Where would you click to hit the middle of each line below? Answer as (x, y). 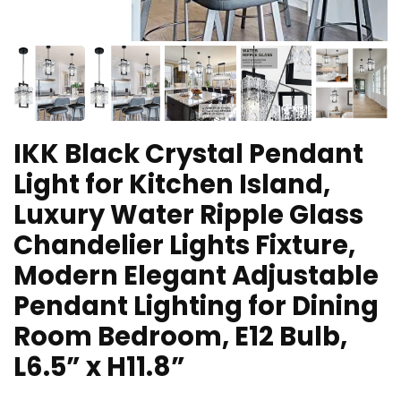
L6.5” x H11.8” (99, 367)
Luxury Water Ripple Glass (188, 214)
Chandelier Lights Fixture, (184, 245)
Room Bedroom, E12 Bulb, (180, 336)
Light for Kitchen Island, (172, 184)
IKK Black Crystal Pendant (188, 154)
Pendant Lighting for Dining (196, 306)
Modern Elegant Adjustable (196, 275)
